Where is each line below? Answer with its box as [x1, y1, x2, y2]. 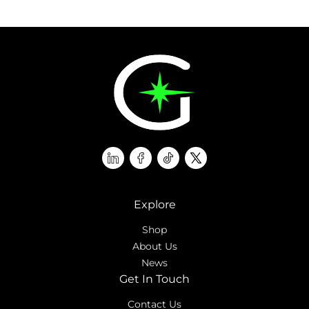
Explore [133, 198, 176, 211]
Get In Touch [119, 272, 190, 286]
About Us [132, 240, 177, 252]
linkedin [112, 155, 157, 169]
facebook [139, 155, 191, 169]
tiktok [167, 155, 201, 169]
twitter [195, 155, 233, 169]
